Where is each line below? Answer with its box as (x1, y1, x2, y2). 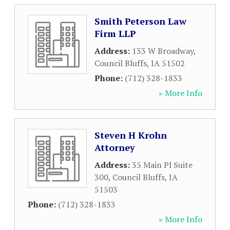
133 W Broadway (132, 45, 194, 56)
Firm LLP (94, 27, 136, 40)
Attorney (94, 141, 135, 154)
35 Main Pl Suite (132, 159, 193, 170)
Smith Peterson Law (94, 15, 186, 27)
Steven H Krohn (94, 129, 167, 141)
